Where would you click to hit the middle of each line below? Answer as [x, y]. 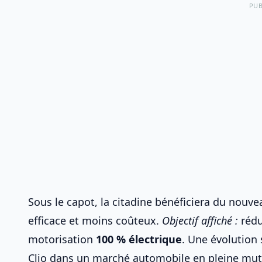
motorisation [62, 239]
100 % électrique [139, 239]
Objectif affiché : [200, 220]
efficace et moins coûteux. [95, 220]
